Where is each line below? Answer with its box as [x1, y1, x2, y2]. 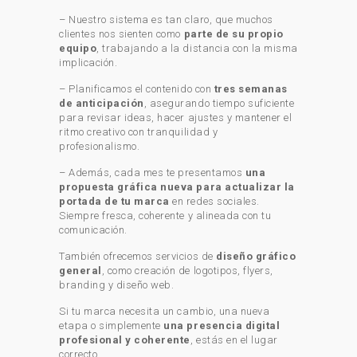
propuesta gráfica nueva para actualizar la [59, 181, 295, 193]
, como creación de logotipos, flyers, [101, 265, 273, 277]
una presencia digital [163, 320, 280, 331]
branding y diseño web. [59, 279, 175, 291]
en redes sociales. [169, 195, 260, 207]
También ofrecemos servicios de [59, 250, 217, 262]
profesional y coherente [59, 334, 190, 346]
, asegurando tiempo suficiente [143, 97, 295, 109]
